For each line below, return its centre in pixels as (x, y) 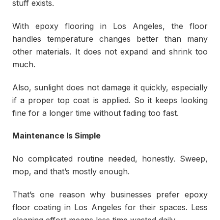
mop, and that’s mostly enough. (71, 172)
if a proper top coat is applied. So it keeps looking (110, 100)
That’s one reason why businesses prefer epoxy (110, 195)
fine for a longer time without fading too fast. (96, 113)
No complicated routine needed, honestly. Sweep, (110, 159)
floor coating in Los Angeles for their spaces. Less (110, 207)
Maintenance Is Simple (56, 136)
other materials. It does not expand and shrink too (110, 51)
